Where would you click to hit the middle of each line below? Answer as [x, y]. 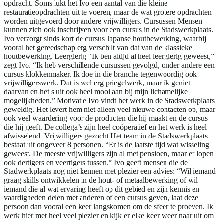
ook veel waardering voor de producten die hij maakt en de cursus [106, 118]
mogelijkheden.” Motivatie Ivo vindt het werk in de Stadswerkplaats [109, 100]
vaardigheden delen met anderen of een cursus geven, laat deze [101, 197]
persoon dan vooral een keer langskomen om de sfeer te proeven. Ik [109, 206]
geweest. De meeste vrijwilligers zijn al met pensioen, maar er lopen [109, 153]
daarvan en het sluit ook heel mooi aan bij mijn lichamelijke [96, 91]
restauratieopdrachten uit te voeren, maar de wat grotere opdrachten [108, 12]
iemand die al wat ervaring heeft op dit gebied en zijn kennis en [102, 189]
